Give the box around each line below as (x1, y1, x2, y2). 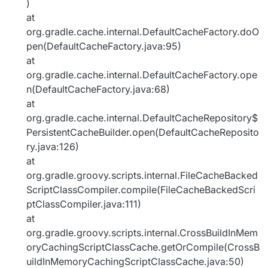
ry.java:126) (26, 141, 79, 153)
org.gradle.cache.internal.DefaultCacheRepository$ (26, 112, 258, 124)
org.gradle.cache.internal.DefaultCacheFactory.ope (26, 69, 257, 81)
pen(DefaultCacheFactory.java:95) (26, 40, 181, 53)
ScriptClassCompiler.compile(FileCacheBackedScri (26, 184, 255, 196)
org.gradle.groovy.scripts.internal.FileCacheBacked (26, 169, 258, 182)
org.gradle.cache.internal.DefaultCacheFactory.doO (26, 26, 259, 38)
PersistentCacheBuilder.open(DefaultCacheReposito (26, 126, 259, 139)
